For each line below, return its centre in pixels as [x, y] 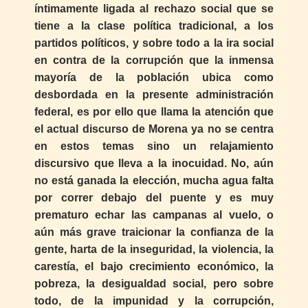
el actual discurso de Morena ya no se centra [154, 129]
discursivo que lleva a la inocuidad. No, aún [154, 164]
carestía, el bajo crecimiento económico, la [154, 267]
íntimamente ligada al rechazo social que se [154, 9]
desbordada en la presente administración [154, 95]
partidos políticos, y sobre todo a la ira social [154, 43]
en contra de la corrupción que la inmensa [154, 60]
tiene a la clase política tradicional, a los [154, 26]
